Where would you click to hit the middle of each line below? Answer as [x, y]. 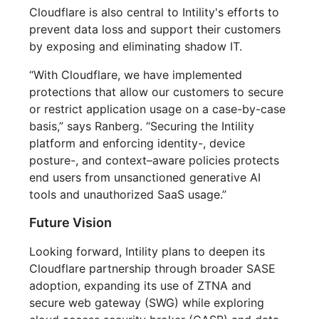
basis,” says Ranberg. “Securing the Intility [142, 126]
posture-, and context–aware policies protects [155, 161]
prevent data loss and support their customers [155, 30]
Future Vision [71, 223]
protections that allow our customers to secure [157, 92]
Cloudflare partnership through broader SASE [153, 269]
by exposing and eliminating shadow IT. [136, 47]
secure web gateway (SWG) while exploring [147, 303]
